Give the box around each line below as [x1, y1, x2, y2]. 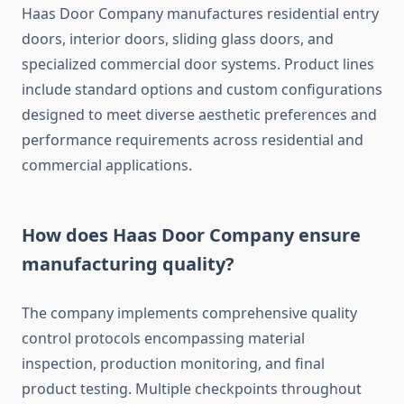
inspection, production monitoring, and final [22, 353, 325, 374]
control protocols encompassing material [22, 328, 305, 349]
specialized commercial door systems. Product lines [22, 54, 374, 75]
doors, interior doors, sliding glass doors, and [22, 29, 334, 50]
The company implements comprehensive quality [22, 303, 357, 324]
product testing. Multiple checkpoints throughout [22, 379, 362, 399]
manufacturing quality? [22, 252, 234, 277]
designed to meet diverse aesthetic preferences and [22, 105, 377, 125]
